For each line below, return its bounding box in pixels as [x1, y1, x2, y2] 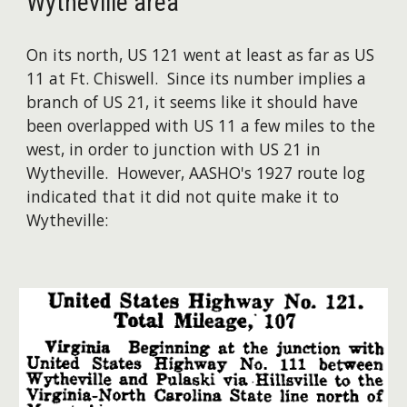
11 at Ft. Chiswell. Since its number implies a [26, 67, 367, 89]
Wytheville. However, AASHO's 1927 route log [26, 162, 366, 184]
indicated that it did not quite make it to [26, 185, 340, 207]
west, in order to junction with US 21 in [26, 138, 322, 160]
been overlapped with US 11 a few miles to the [26, 114, 376, 136]
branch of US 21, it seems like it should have [26, 91, 359, 113]
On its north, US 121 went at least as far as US [26, 44, 375, 65]
